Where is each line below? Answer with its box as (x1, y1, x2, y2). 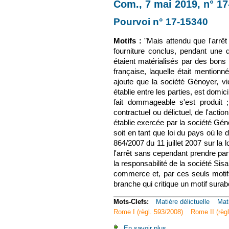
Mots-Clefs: (113, 198, 151, 206)
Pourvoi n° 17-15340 (113, 16, 208, 27)
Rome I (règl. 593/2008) (113, 208, 183, 216)
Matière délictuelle (156, 198, 210, 206)
